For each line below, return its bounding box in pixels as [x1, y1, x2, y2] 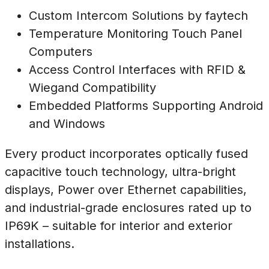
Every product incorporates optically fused [5, 147, 248, 162]
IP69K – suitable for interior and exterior [5, 219, 232, 234]
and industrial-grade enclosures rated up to [5, 201, 252, 216]
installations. [5, 237, 74, 252]
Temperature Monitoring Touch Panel [29, 26, 242, 41]
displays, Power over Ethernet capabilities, [5, 183, 247, 198]
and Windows [29, 116, 105, 131]
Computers [29, 44, 92, 59]
